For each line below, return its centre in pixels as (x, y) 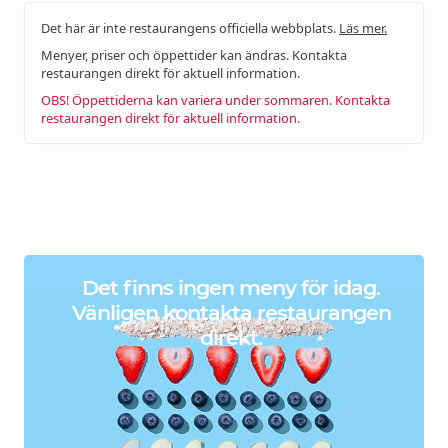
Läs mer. (363, 27)
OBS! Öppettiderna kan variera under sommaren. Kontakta (215, 99)
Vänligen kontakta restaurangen (231, 313)
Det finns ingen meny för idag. (231, 288)
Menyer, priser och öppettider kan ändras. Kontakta (194, 54)
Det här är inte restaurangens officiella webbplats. (190, 27)
